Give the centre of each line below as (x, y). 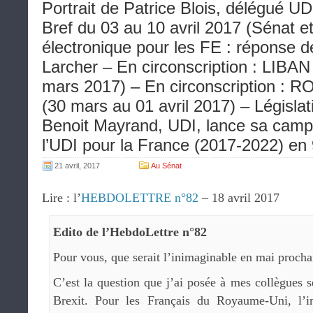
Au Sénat (166, 165)
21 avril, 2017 (77, 165)
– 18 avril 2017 (239, 197)
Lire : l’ (61, 197)
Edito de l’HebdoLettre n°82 (130, 232)
